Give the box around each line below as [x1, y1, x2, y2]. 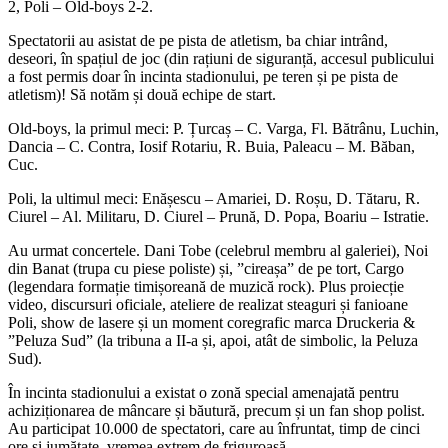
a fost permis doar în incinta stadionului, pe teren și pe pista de [8, 68, 398, 86]
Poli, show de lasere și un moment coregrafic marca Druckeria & [8, 314, 415, 332]
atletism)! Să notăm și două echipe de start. [8, 86, 276, 104]
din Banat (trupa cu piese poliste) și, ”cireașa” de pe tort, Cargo [8, 260, 404, 278]
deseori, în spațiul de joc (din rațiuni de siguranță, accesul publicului [8, 50, 434, 68]
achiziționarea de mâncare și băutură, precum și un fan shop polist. [8, 402, 425, 420]
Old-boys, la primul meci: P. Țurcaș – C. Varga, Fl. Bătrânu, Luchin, [8, 120, 439, 138]
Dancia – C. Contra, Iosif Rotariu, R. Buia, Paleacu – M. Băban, [8, 138, 415, 156]
